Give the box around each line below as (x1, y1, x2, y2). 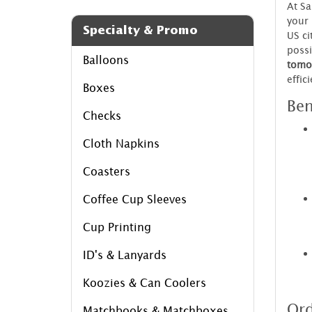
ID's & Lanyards (83, 248, 166, 261)
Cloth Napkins (83, 136, 159, 150)
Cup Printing (83, 220, 151, 233)
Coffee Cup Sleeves (83, 192, 187, 205)
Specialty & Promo (83, 23, 198, 37)
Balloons (83, 53, 129, 66)
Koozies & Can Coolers (83, 276, 206, 289)
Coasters (83, 164, 130, 178)
